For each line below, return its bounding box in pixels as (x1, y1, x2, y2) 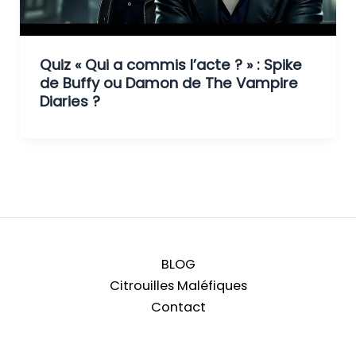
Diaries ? (39, 91, 100, 111)
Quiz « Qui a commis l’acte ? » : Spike (39, 54, 302, 75)
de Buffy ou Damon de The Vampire (39, 72, 298, 93)
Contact (150, 297, 206, 316)
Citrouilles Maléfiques (109, 276, 247, 295)
